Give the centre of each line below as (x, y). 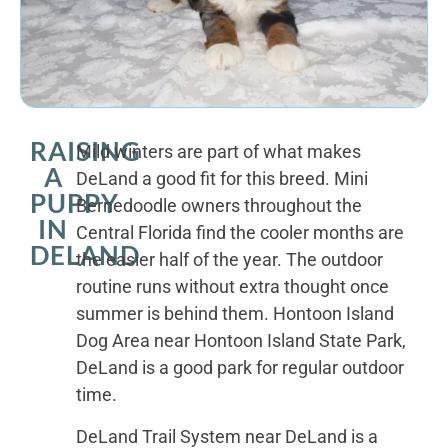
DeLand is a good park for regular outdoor (240, 368)
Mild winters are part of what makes (219, 152)
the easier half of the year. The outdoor (230, 260)
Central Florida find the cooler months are (240, 233)
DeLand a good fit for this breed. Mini (222, 179)
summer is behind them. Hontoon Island (235, 314)
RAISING (85, 151)
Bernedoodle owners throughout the (219, 206)
